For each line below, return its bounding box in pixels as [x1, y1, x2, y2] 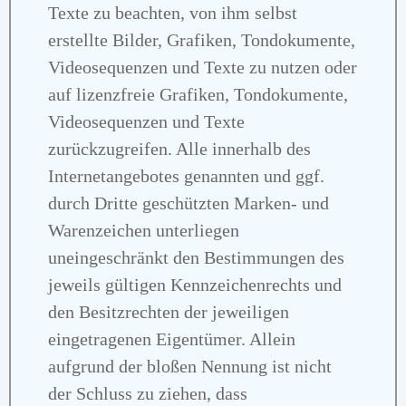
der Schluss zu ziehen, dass [48, 382, 247, 403]
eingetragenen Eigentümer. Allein [48, 328, 295, 349]
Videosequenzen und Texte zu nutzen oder [48, 56, 357, 77]
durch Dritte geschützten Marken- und [48, 192, 329, 213]
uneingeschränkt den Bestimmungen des [48, 246, 344, 267]
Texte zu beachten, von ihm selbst [48, 2, 297, 23]
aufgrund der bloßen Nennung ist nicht [48, 355, 332, 376]
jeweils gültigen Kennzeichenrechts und [48, 274, 342, 295]
